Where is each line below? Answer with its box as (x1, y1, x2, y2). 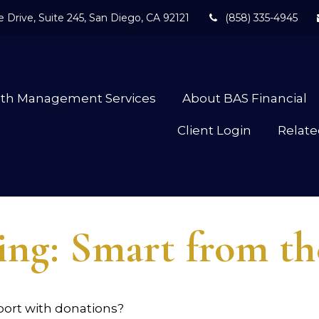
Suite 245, (38, 11, 86, 24)
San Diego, (88, 11, 143, 24)
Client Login (177, 122, 252, 137)
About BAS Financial (182, 90, 308, 105)
